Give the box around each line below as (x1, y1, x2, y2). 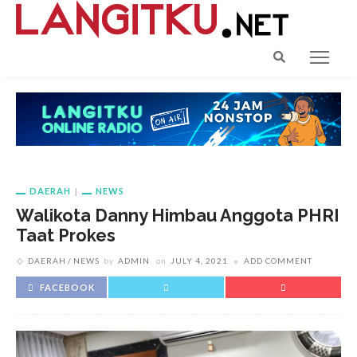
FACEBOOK (40, 282, 95, 293)
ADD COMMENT (244, 256, 312, 266)
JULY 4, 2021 (171, 256, 228, 266)
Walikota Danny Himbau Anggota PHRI (16, 206, 339, 226)
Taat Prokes (16, 226, 116, 246)
